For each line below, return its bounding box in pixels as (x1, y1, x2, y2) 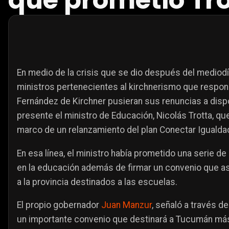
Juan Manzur (101, 200, 152, 211)
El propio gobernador (17, 200, 101, 211)
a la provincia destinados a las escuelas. (17, 176, 177, 187)
